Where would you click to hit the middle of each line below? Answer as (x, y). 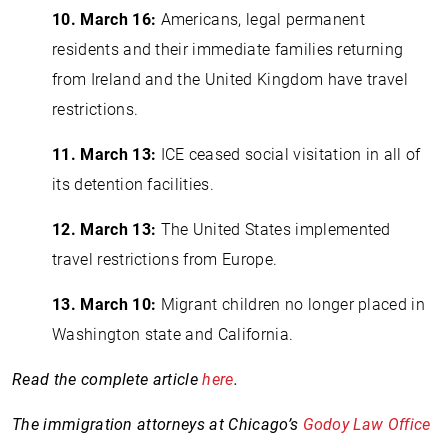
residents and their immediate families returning (228, 49)
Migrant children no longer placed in (293, 304)
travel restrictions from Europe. (165, 259)
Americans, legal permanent (262, 19)
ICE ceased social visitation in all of (290, 154)
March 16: (120, 19)
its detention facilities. (133, 184)
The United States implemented (273, 229)
